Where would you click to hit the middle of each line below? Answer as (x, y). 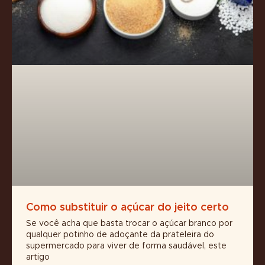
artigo (38, 257)
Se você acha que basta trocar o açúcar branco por (129, 223)
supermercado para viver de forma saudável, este (126, 246)
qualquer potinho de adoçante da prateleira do (120, 235)
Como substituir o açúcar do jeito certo (127, 207)
